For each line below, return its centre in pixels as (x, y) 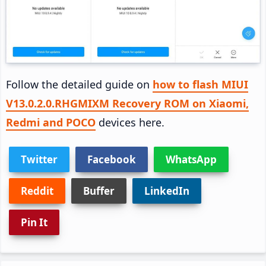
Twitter (39, 159)
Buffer (99, 191)
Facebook (112, 159)
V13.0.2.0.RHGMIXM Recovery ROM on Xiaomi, (127, 103)
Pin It (34, 222)
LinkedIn (167, 191)
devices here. (130, 122)
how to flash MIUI (200, 84)
